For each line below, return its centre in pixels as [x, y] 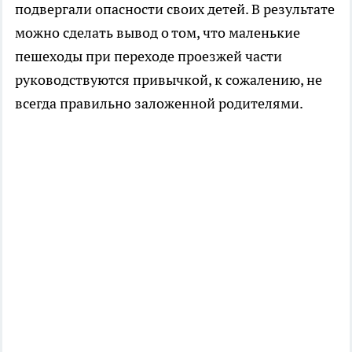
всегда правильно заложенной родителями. [159, 103]
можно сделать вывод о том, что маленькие [158, 32]
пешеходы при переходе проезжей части [148, 56]
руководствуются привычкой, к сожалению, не [169, 79]
